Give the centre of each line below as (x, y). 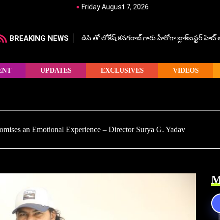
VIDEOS (186, 70)
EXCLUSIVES (122, 70)
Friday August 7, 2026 (115, 7)
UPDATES (56, 70)
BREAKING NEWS (39, 38)
